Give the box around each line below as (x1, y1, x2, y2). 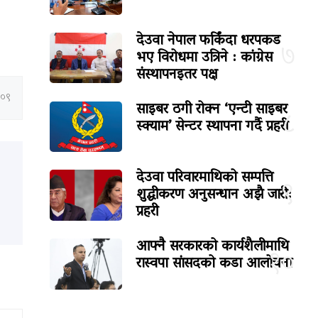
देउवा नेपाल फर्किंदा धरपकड (136, 28, 281, 55)
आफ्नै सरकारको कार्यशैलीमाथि (136, 234, 290, 261)
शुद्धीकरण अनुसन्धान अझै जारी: (136, 182, 292, 209)
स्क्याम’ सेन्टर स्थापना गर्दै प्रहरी (136, 114, 289, 141)
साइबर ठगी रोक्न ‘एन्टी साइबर (136, 97, 288, 124)
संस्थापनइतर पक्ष (136, 62, 219, 89)
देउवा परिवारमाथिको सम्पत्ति (136, 165, 274, 192)
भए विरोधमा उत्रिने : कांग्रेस (136, 45, 273, 72)
